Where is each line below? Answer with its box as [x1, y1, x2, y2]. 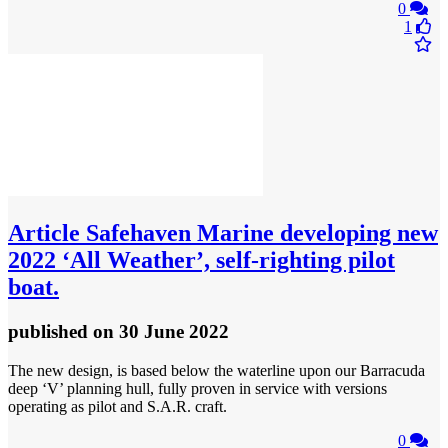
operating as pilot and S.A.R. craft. [8, 397, 227, 415]
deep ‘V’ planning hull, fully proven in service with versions [8, 379, 387, 397]
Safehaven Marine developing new [80, 219, 438, 246]
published [8, 320, 93, 342]
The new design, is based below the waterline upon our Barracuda [8, 361, 425, 379]
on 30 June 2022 [93, 320, 229, 342]
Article [8, 219, 80, 246]
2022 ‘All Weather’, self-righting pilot [8, 246, 395, 273]
